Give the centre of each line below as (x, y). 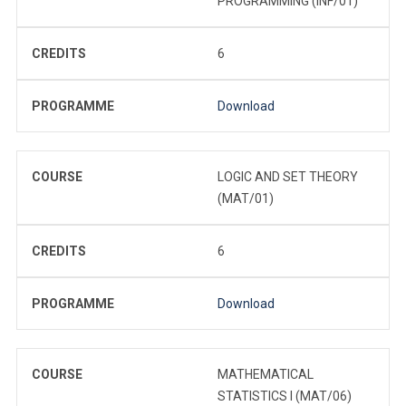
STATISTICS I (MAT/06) (285, 396)
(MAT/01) (246, 198)
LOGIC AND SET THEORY (288, 176)
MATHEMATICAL (266, 374)
